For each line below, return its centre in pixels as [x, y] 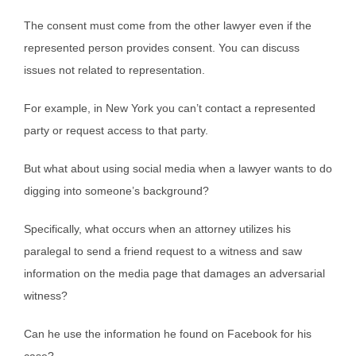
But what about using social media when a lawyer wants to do [178, 169]
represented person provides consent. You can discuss [162, 48]
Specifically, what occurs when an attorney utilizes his [157, 229]
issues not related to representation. [114, 70]
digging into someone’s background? [116, 191]
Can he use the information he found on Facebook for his [168, 334]
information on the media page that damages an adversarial [174, 274]
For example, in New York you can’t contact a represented [170, 108]
